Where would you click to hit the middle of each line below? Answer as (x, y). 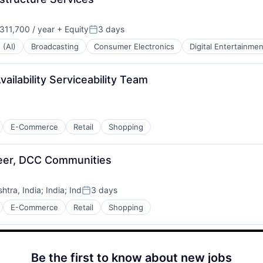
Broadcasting (55, 46)
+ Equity (72, 29)
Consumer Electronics (134, 46)
